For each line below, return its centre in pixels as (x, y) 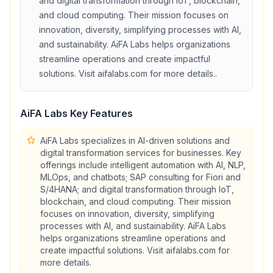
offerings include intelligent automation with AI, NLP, (143, 165)
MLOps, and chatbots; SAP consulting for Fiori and (140, 177)
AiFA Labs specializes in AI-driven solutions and (135, 140)
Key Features (100, 113)
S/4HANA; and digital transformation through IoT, (137, 189)
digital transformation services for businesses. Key (141, 153)
